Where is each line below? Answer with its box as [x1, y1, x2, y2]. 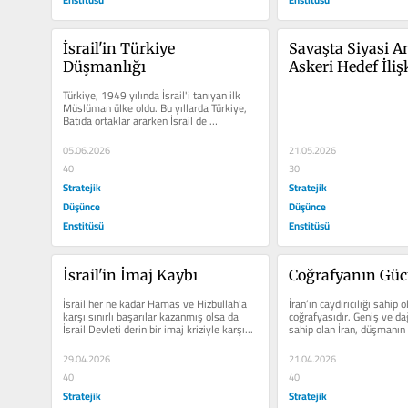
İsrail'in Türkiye [62, 39, 175, 58]
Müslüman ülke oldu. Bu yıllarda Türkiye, [62, 97, 247, 119]
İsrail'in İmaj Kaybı [62, 266, 198, 285]
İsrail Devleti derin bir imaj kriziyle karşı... [62, 319, 253, 341]
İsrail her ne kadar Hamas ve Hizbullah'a [62, 293, 247, 315]
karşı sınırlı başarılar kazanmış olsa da [62, 306, 239, 328]
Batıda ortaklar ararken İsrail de [62, 110, 207, 132]
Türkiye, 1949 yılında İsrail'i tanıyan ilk [62, 85, 240, 107]
